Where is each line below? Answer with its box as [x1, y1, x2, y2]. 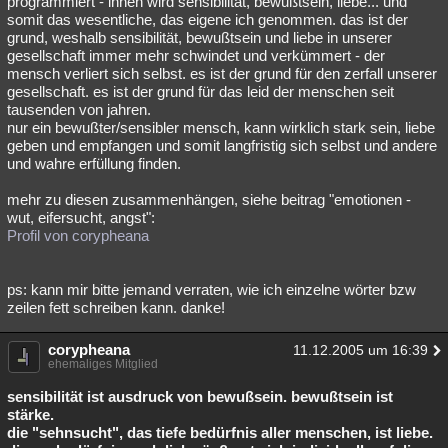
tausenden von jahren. [7, 101, 151, 118]
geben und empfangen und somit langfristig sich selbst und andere [7, 137, 437, 154]
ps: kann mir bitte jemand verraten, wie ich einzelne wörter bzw [7, 281, 416, 298]
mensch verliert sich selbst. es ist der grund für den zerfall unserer [7, 65, 437, 82]
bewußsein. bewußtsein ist [207, 388, 393, 405]
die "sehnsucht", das [7, 424, 156, 441]
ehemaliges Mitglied [48, 357, 158, 371]
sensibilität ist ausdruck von [7, 388, 207, 405]
